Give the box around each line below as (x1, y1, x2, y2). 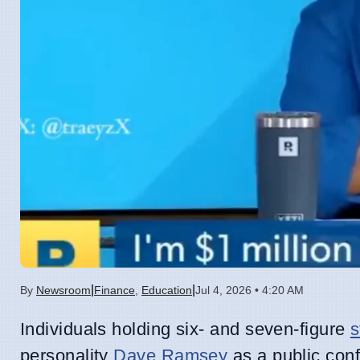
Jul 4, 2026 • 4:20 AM (195, 284, 304, 297)
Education (141, 284, 192, 297)
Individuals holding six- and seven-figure (20, 319, 350, 340)
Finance (94, 284, 135, 297)
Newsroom (36, 284, 91, 297)
